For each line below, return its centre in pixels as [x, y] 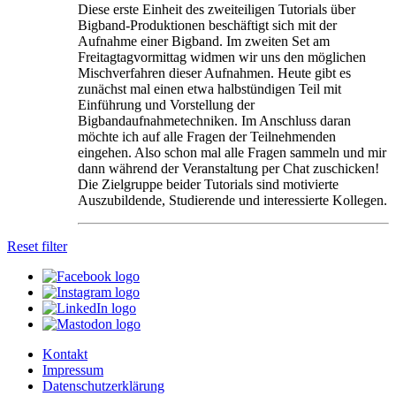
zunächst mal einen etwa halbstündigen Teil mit [209, 88]
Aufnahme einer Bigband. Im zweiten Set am [204, 41]
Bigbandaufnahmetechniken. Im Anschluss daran [214, 120]
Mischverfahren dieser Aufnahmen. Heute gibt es [214, 72]
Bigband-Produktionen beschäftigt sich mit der [207, 25]
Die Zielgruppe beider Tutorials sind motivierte [208, 184]
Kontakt [65, 354]
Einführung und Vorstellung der [166, 104]
